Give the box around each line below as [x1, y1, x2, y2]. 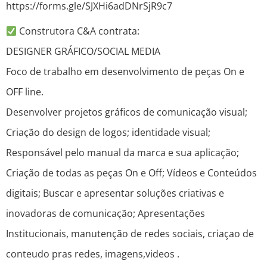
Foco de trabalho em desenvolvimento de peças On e [6, 65, 244, 79]
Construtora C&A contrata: [17, 24, 140, 38]
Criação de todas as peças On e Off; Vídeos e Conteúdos [6, 166, 257, 180]
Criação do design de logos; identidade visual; [6, 126, 210, 139]
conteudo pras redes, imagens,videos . [6, 247, 179, 261]
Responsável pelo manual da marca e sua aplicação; [6, 146, 239, 160]
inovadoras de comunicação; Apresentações [6, 207, 205, 221]
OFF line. [6, 85, 44, 99]
